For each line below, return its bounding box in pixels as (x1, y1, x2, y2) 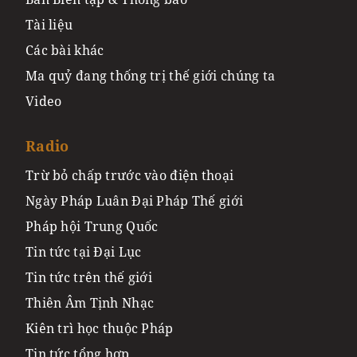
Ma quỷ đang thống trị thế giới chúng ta (25, 66, 276, 84)
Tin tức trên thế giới (25, 268, 153, 286)
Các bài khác (25, 41, 104, 59)
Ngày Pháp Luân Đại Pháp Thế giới (25, 191, 244, 210)
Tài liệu (25, 15, 73, 33)
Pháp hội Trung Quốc (25, 217, 159, 235)
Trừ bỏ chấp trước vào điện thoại (25, 166, 234, 184)
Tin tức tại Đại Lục (25, 242, 142, 261)
